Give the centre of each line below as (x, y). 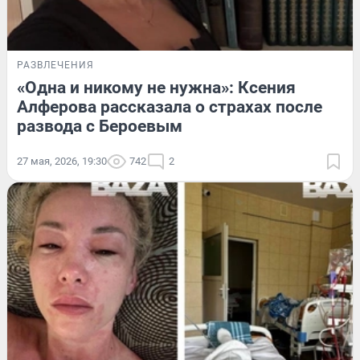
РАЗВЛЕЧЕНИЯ (55, 65)
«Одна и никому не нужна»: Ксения (156, 87)
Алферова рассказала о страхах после (170, 106)
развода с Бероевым (100, 126)
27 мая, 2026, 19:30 (62, 161)
